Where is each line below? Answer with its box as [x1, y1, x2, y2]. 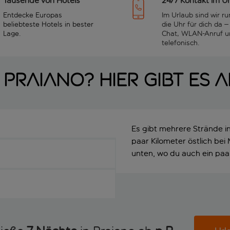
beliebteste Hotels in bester [3, 20, 93, 29]
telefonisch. [162, 38, 200, 47]
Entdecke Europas [3, 10, 62, 20]
